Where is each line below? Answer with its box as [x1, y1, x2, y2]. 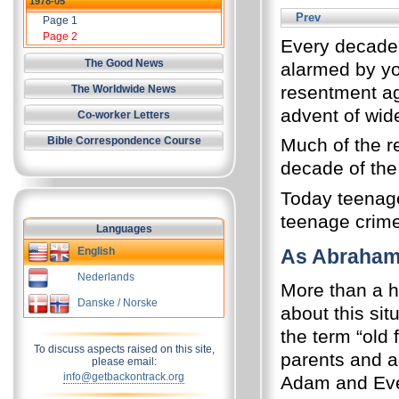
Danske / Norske [77, 297, 158, 309]
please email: [91, 355, 157, 368]
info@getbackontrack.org [63, 370, 184, 383]
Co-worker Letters [77, 109, 170, 121]
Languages [95, 223, 152, 235]
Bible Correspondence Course [46, 134, 201, 147]
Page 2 [43, 30, 77, 43]
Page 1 [43, 14, 77, 27]
